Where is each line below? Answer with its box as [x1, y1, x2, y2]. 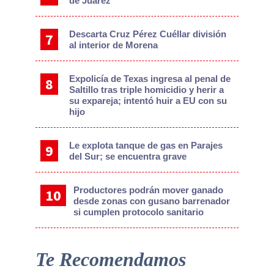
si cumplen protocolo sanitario [73, 207, 204, 218]
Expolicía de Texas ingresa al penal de [69, 73, 231, 84]
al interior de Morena [69, 40, 158, 51]
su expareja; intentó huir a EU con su [69, 95, 228, 106]
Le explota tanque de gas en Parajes [69, 140, 223, 151]
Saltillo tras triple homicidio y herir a [69, 84, 224, 95]
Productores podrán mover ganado [73, 185, 223, 196]
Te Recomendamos [35, 248, 186, 271]
